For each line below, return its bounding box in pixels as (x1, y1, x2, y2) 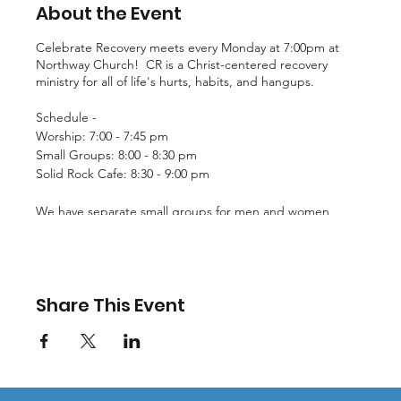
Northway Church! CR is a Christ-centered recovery (36, 55, 328, 73)
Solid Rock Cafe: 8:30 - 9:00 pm (36, 165, 209, 182)
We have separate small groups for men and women (36, 202, 329, 219)
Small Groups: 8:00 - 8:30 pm (36, 146, 197, 163)
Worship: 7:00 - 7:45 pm (36, 127, 168, 144)
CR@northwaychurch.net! (36, 253, 178, 270)
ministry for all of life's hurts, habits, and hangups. (36, 73, 318, 90)
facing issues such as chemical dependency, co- (36, 219, 304, 236)
